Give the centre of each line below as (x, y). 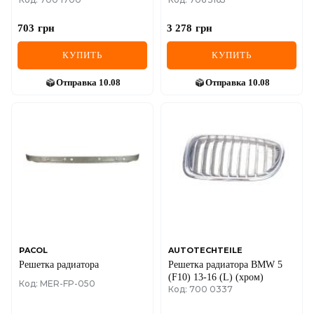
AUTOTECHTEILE (205, 250)
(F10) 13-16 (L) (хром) (216, 277)
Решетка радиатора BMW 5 (225, 264)
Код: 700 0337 (200, 289)
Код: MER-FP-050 (57, 283)
